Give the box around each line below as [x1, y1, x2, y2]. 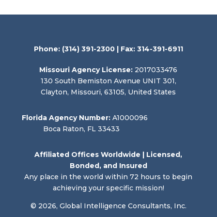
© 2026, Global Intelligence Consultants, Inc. [30, 201, 186, 211]
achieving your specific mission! [52, 184, 164, 193]
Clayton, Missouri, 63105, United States [41, 88, 176, 97]
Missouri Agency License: [39, 65, 133, 75]
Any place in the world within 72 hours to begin [24, 172, 193, 182]
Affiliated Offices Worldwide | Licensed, [34, 150, 183, 159]
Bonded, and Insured [69, 161, 147, 170]
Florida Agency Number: [21, 113, 110, 123]
